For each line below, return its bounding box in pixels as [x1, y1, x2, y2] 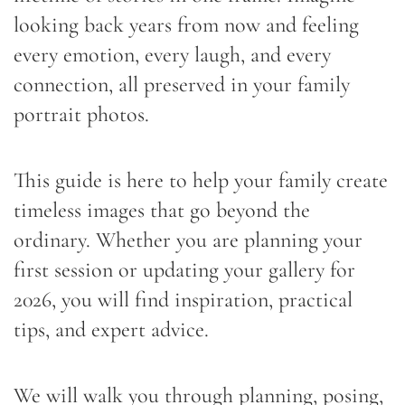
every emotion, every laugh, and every [14, 42, 331, 69]
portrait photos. [14, 101, 149, 128]
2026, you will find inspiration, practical [14, 287, 353, 314]
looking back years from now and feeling [14, 12, 359, 39]
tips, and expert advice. [14, 316, 209, 344]
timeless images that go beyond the [14, 197, 310, 224]
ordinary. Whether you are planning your [14, 227, 363, 254]
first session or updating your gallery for [14, 257, 355, 284]
